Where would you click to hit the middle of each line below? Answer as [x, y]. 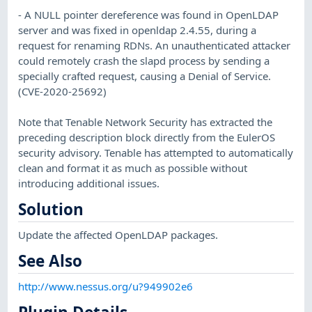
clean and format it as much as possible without [133, 167]
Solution [51, 210]
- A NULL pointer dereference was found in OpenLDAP [149, 14]
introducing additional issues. [89, 183]
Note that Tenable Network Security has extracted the [146, 122]
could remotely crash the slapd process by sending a [144, 60]
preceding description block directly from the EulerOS [147, 137]
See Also [50, 261]
